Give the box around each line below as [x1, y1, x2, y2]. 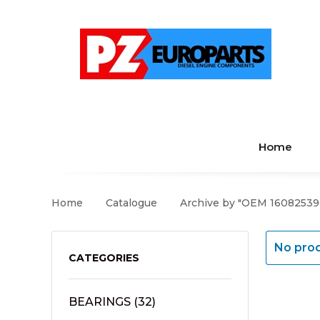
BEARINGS [69, 295, 131, 309]
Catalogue [106, 196, 157, 209]
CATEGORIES [69, 251, 139, 264]
